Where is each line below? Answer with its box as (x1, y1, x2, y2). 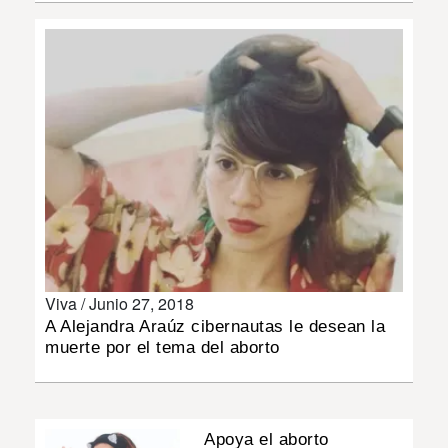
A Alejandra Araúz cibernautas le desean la (45, 316, 385, 336)
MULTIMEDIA (15, 86, 102, 102)
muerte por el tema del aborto (45, 337, 280, 357)
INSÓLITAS (15, 29, 88, 45)
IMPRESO (15, 143, 79, 159)
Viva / (45, 291, 89, 315)
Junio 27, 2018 (89, 291, 194, 315)
